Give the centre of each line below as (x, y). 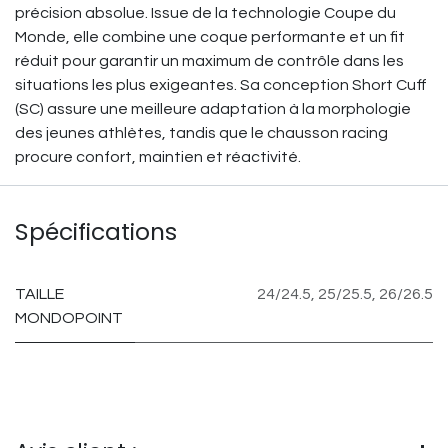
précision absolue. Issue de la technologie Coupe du (205, 13)
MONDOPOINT (69, 318)
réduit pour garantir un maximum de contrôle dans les (209, 61)
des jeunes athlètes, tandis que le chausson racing (201, 133)
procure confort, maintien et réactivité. (158, 157)
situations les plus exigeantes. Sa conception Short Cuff (221, 85)
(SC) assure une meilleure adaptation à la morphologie (213, 109)
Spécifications (96, 231)
